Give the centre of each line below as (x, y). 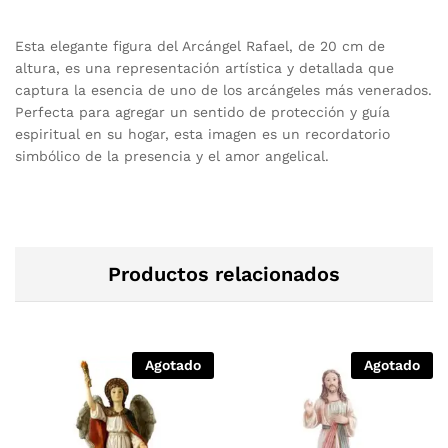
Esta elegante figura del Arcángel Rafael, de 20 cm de (200, 45)
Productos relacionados (224, 273)
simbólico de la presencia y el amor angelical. (172, 155)
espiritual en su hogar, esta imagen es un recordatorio (202, 133)
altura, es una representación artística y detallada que (204, 67)
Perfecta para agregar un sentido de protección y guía (202, 111)
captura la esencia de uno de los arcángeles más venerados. (223, 89)
